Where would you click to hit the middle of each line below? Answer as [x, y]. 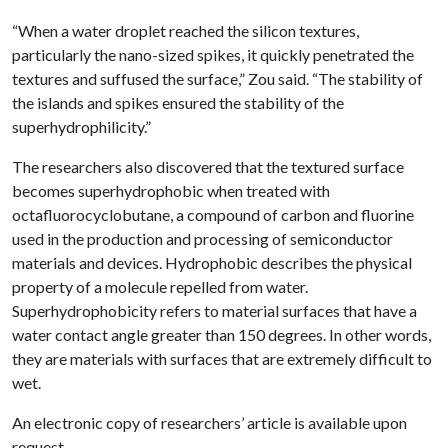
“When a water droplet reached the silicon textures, [185, 30]
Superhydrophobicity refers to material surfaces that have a [214, 310]
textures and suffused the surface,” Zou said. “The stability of [217, 78]
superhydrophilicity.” [81, 126]
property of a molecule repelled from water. [160, 286]
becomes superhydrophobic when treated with [171, 190]
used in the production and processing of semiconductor [202, 238]
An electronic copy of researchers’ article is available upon [209, 422]
